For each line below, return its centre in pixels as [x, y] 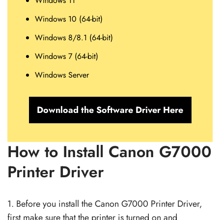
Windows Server [62, 75]
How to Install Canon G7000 [110, 151]
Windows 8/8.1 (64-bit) [74, 37]
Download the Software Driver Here [110, 110]
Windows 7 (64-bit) [67, 56]
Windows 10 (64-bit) [69, 19]
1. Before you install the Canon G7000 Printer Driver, [105, 204]
